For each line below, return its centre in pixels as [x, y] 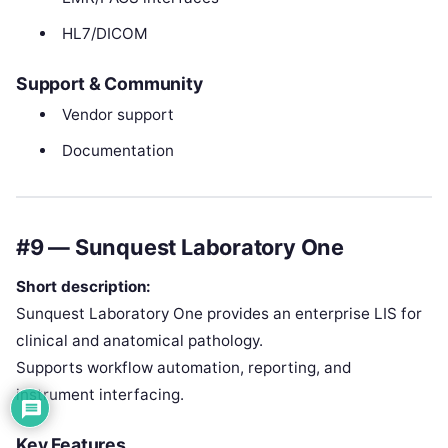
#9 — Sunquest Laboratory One [180, 246]
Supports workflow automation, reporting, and [183, 367]
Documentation [117, 151]
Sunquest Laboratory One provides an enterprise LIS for [219, 313]
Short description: [83, 286]
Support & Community [109, 84]
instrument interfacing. [100, 394]
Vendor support [117, 115]
